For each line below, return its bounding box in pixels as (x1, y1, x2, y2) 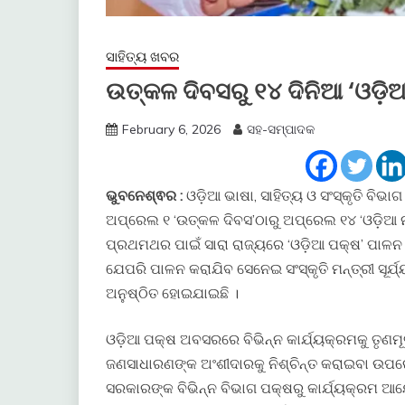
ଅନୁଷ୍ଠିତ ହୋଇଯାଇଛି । (106, 284, 239, 303)
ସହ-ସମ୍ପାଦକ (247, 121, 315, 138)
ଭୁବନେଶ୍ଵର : (106, 186, 183, 205)
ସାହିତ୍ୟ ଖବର (106, 48, 179, 66)
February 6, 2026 (122, 121, 221, 138)
